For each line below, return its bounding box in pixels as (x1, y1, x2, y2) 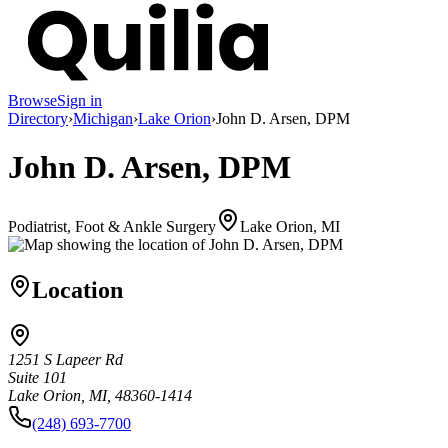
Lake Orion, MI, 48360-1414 (8, 387, 192, 405)
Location (32, 276, 123, 303)
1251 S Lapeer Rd (8, 351, 123, 369)
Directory (8, 109, 68, 127)
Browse (8, 91, 57, 109)
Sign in (57, 91, 102, 109)
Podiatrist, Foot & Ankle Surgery (8, 217, 216, 235)
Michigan (73, 109, 133, 127)
